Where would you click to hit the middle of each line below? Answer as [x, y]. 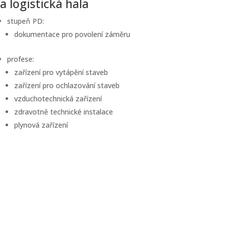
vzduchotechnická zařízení [58, 99]
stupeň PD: [26, 21]
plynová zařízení [41, 125]
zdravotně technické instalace [64, 112]
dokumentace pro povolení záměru [72, 34]
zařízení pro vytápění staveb [61, 72]
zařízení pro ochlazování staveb [67, 85]
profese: [21, 59]
